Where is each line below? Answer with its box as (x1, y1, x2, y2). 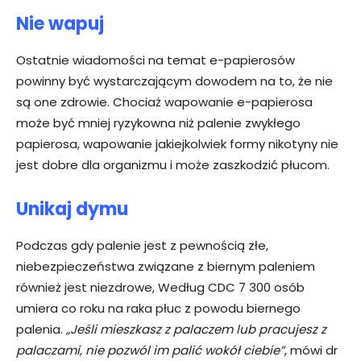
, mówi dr (284, 342, 338, 359)
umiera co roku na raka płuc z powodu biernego (16, 300, 301, 317)
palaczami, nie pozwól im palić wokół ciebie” (16, 342, 284, 359)
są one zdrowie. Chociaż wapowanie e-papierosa (16, 93, 313, 111)
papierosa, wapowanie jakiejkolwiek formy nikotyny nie (16, 135, 338, 153)
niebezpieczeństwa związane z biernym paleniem (16, 258, 315, 276)
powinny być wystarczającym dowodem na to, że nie (16, 73, 333, 90)
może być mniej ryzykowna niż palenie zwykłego (16, 114, 301, 132)
